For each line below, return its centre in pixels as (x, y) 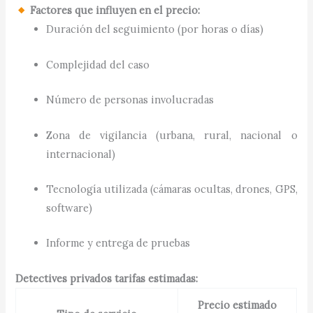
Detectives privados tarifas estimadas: (107, 278)
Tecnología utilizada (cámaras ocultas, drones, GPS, (172, 189)
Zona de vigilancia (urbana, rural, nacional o (172, 135)
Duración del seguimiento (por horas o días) (155, 29)
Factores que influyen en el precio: (114, 10)
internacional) (81, 154)
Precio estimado (238, 305)
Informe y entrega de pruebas (118, 243)
